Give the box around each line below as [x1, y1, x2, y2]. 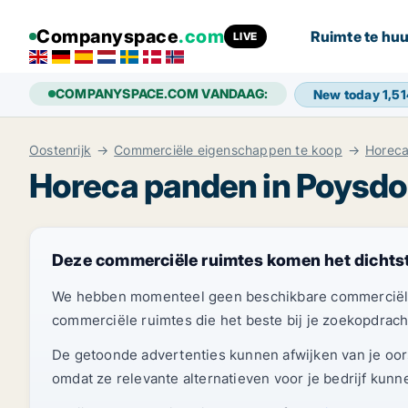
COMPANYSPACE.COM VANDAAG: [56, 86, 268, 101]
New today [313, 87, 382, 102]
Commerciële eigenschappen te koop [114, 142, 342, 158]
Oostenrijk [29, 142, 91, 158]
